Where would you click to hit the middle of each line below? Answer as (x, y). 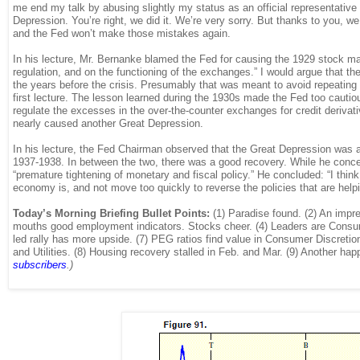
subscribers (40, 264)
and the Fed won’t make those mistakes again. (122, 33)
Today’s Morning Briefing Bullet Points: (111, 213)
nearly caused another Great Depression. (108, 123)
